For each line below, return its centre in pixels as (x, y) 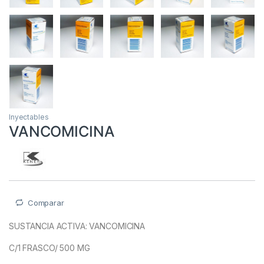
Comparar (46, 202)
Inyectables (29, 117)
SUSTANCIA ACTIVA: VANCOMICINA (77, 226)
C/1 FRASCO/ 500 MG (49, 248)
